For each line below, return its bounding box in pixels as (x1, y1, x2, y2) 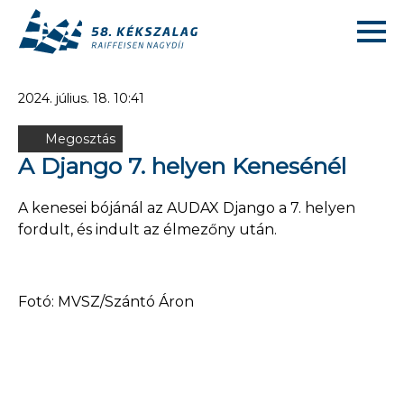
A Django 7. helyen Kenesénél (18, 152, 346, 179)
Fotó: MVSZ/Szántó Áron (18, 293, 194, 310)
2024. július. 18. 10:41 (18, 90, 144, 106)
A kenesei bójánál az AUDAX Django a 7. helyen (18, 199, 355, 216)
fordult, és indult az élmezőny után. (18, 221, 277, 238)
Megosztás (45, 131, 115, 147)
